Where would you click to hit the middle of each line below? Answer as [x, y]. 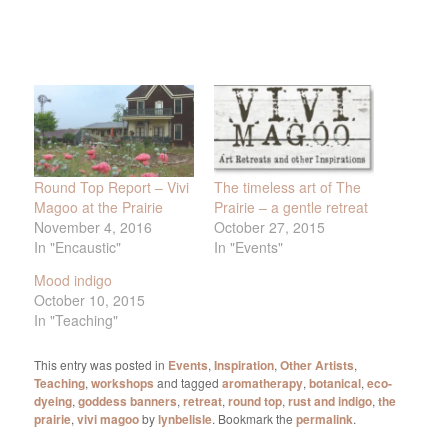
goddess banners [128, 400]
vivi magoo [108, 418]
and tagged [188, 382]
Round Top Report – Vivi [112, 186]
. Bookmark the [254, 418]
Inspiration [244, 364]
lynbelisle [185, 418]
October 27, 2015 [269, 226]
